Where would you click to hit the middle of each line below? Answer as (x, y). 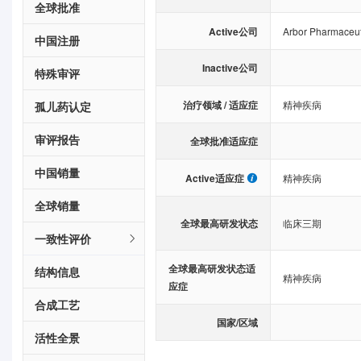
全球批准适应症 (224, 141)
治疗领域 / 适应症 (220, 104)
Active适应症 (214, 178)
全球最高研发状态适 (212, 268)
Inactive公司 (230, 68)
